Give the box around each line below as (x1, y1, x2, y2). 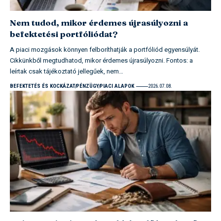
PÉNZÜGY (76, 83, 99, 90)
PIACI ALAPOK (100, 83, 134, 90)
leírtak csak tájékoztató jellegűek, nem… (10, 67, 123, 76)
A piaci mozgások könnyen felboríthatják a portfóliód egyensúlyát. (10, 45, 200, 55)
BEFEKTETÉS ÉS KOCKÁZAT (10, 83, 75, 90)
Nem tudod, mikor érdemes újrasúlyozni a (10, 17, 188, 28)
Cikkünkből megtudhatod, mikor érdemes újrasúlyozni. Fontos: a (10, 56, 193, 66)
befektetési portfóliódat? (10, 29, 118, 39)
